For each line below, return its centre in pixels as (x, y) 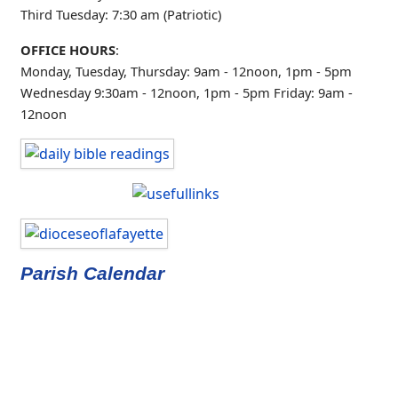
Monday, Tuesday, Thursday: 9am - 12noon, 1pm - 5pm (186, 72)
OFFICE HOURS (68, 50)
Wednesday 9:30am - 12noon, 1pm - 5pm (147, 93)
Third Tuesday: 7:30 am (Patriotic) (121, 15)
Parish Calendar (92, 274)
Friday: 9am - (313, 93)
